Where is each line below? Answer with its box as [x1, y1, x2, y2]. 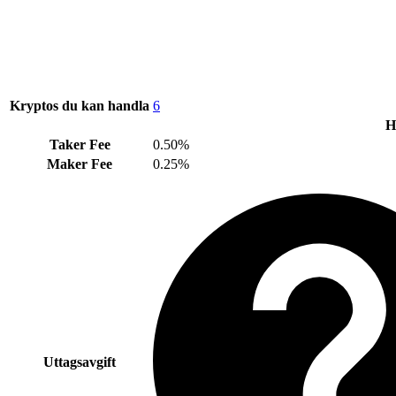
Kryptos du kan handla [10, 97, 149, 113]
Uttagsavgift [43, 354, 116, 369]
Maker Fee [47, 156, 112, 171]
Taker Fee [49, 136, 110, 152]
